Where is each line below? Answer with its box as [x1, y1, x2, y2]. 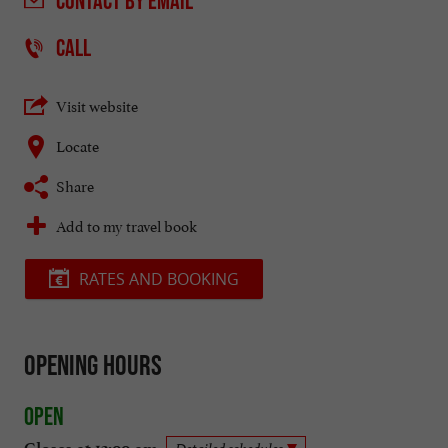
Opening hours [24, 349, 162, 382]
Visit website [56, 93, 138, 117]
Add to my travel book [56, 213, 197, 237]
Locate [56, 133, 99, 157]
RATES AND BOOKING [79, 268, 239, 291]
